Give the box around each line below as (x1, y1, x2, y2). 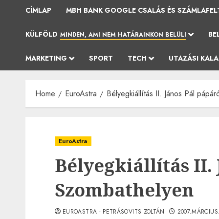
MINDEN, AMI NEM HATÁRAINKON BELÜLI (60, 30, 186, 39)
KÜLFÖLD (25, 29, 58, 39)
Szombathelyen (55, 178, 194, 202)
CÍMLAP (25, 5, 51, 15)
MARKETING (25, 53, 67, 63)
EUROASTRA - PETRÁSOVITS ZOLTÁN (63, 207, 165, 216)
